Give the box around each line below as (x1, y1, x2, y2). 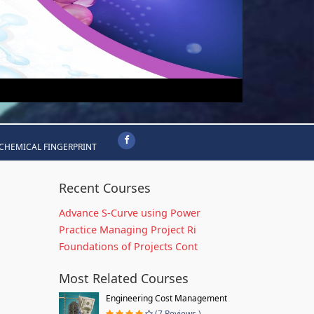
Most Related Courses (58, 270, 189, 287)
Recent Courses (58, 179, 151, 196)
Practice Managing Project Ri (58, 223, 196, 236)
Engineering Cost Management (105, 292, 227, 304)
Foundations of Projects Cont (58, 240, 198, 253)
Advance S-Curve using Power (58, 206, 200, 219)
